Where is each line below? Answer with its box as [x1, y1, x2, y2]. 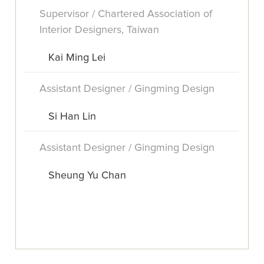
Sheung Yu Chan [48, 170, 127, 181]
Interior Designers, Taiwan [39, 25, 160, 36]
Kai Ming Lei [48, 52, 106, 64]
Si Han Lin [48, 111, 97, 123]
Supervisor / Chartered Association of [39, 9, 213, 20]
